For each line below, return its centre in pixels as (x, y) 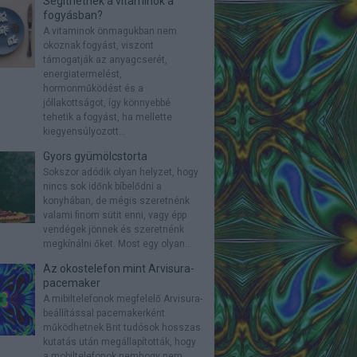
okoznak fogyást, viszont (98, 45)
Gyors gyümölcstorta (95, 156)
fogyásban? (73, 15)
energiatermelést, (82, 74)
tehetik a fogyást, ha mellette (107, 117)
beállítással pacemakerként (104, 313)
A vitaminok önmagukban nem (110, 31)
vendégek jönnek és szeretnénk (113, 229)
